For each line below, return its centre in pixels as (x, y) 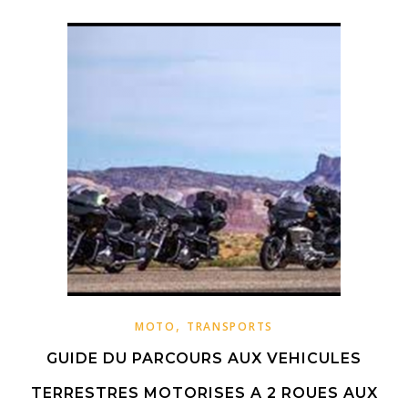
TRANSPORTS (229, 326)
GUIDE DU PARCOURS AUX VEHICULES (204, 358)
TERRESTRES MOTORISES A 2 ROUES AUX (204, 393)
